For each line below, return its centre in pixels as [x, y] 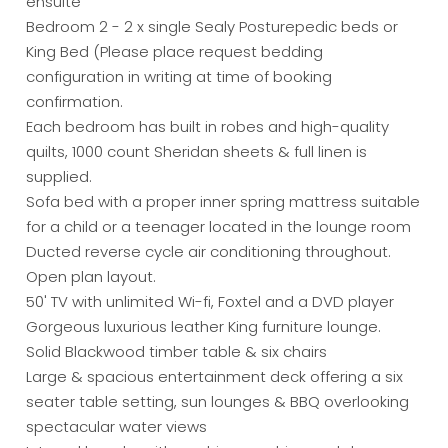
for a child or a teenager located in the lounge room [219, 227]
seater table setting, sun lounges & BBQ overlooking [218, 402]
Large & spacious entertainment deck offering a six [215, 377]
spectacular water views [117, 427]
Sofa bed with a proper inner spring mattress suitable [223, 202]
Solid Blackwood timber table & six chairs [177, 352]
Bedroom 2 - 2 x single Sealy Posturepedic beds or [212, 27]
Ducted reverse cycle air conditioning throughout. [209, 252]
